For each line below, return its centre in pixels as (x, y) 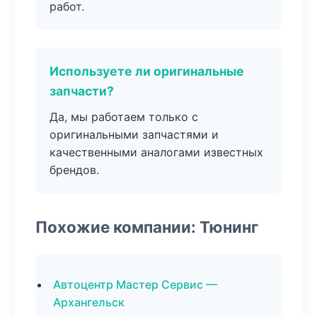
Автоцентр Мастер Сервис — (135, 284)
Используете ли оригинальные (147, 71)
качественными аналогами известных (156, 152)
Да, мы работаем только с (124, 117)
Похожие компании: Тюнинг (147, 227)
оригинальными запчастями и (134, 134)
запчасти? (82, 91)
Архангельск (89, 302)
